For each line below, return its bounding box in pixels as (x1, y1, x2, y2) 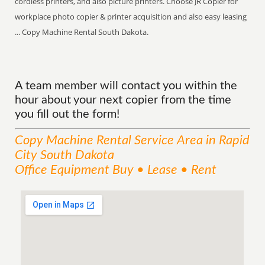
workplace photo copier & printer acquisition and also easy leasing (15, 11, 247, 22)
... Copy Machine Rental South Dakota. (15, 27, 149, 37)
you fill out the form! (15, 108, 120, 120)
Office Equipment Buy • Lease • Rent (15, 163, 217, 176)
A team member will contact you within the (15, 80, 238, 92)
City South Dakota (15, 148, 115, 161)
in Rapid (203, 134, 250, 147)
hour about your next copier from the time (15, 94, 232, 106)
